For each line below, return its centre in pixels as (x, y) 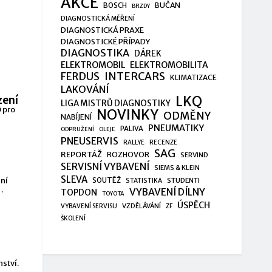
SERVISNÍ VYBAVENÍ (105, 166)
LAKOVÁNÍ (85, 89)
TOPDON (79, 192)
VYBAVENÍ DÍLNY (167, 192)
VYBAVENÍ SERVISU (89, 206)
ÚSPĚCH (193, 205)
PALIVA (131, 128)
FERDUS (80, 76)
